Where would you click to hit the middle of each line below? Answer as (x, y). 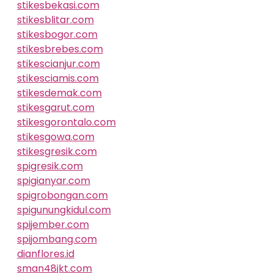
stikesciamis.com (58, 78)
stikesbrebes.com (60, 49)
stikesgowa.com (56, 137)
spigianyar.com (54, 181)
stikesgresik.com (57, 151)
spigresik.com (50, 166)
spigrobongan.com (62, 195)
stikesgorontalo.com (66, 122)
